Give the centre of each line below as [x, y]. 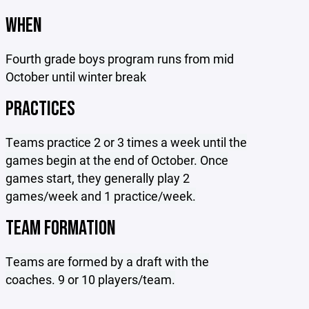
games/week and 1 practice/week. [101, 196]
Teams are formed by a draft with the [108, 261]
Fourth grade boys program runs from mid [120, 59]
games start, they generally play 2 [98, 178]
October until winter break [76, 77]
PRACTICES [41, 109]
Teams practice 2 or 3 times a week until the [127, 142]
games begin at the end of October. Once [117, 160]
